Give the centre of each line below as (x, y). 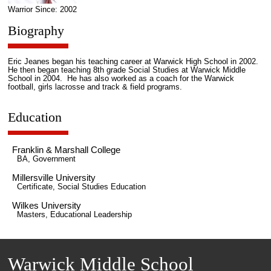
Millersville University (54, 177)
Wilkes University (47, 206)
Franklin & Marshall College (67, 149)
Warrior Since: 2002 (42, 9)
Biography (36, 30)
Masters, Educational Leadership (74, 215)
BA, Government (46, 159)
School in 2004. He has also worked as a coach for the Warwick (121, 79)
